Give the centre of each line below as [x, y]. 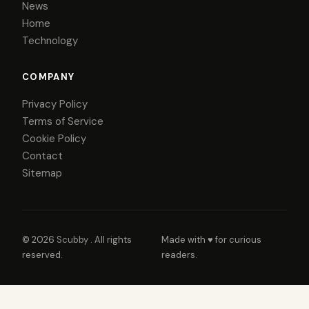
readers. [179, 255]
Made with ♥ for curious [211, 240]
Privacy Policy [55, 104]
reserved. [42, 255]
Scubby [73, 240]
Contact [42, 156]
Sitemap [42, 173]
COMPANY [49, 77]
